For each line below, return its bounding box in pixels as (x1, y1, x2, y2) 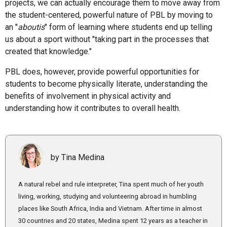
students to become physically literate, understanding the (5, 79, 208, 89)
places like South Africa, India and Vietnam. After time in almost (18, 205, 202, 213)
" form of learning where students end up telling (45, 22, 212, 32)
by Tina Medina (51, 152, 104, 162)
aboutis (18, 22, 45, 32)
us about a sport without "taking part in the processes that (5, 34, 209, 45)
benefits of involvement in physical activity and (5, 91, 171, 101)
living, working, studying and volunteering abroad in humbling (18, 193, 197, 201)
